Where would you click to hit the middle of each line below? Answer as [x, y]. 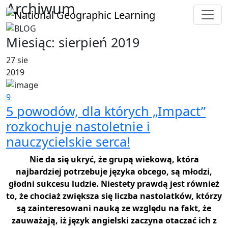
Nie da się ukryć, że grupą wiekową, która [114, 160]
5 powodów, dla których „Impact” [106, 111]
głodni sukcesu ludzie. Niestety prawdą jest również [114, 184]
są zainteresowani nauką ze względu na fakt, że [114, 208]
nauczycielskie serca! [68, 142]
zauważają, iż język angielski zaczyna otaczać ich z [114, 221]
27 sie [17, 60]
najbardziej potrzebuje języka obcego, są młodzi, [114, 172]
